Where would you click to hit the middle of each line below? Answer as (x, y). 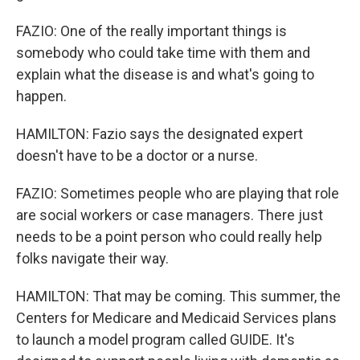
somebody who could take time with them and (163, 52)
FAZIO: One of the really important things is (151, 31)
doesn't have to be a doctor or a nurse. (137, 155)
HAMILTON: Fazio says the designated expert (160, 133)
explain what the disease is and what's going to (165, 74)
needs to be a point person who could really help (169, 236)
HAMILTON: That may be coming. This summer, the (178, 296)
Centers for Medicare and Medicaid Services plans (176, 317)
